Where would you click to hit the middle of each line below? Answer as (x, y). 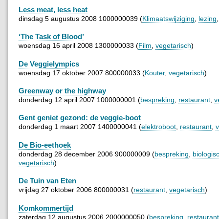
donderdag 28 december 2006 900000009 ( (87, 154)
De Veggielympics (49, 64)
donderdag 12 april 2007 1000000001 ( (79, 100)
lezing (208, 18)
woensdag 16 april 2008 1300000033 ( (78, 46)
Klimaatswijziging (168, 18)
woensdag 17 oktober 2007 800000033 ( (82, 73)
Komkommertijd (46, 208)
